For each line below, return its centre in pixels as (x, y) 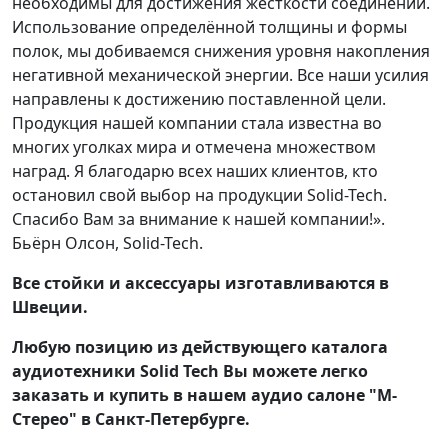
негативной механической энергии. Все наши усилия (220, 75)
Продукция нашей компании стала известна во (197, 123)
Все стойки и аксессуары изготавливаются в (200, 283)
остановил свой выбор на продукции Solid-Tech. (199, 195)
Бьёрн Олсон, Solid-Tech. (107, 243)
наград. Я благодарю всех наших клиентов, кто (195, 171)
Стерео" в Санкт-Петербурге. (131, 419)
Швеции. (50, 307)
